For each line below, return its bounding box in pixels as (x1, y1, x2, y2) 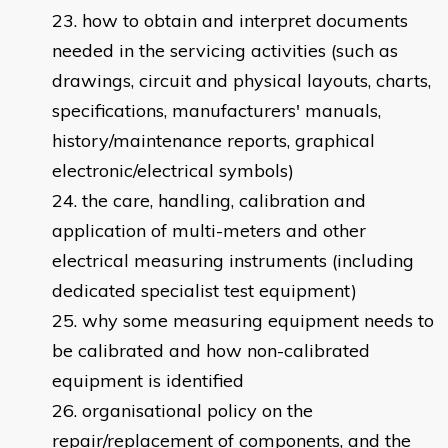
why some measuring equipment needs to (82, 309, 434, 333)
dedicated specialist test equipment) (52, 279, 357, 303)
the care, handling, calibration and (82, 189, 366, 213)
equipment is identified (52, 369, 244, 393)
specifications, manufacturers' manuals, (52, 99, 381, 123)
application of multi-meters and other (52, 219, 366, 243)
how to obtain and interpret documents (82, 9, 408, 33)
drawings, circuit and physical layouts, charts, (52, 69, 431, 93)
